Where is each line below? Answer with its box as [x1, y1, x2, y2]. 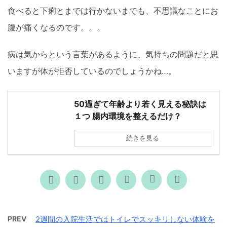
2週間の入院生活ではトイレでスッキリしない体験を [35, 214, 215, 224]
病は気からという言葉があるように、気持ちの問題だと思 [8, 49, 218, 59]
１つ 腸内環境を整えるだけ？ [74, 110, 181, 121]
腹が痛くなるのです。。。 [8, 22, 105, 32]
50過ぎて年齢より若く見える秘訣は [74, 98, 206, 109]
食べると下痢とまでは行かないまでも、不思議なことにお [8, 5, 218, 16]
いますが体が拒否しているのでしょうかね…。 [8, 65, 176, 76]
